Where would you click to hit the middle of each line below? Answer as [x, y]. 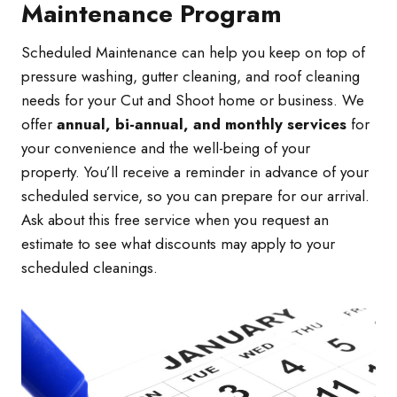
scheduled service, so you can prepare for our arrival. [195, 196]
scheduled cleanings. [90, 268]
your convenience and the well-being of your [166, 148]
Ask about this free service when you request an [175, 220]
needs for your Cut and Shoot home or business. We [193, 101]
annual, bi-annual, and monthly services [202, 125]
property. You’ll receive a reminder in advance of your [195, 172]
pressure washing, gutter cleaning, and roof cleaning [191, 77]
